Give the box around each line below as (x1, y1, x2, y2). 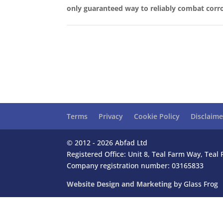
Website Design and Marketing (67, 179, 172, 189)
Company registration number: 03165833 (67, 160, 204, 170)
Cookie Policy (134, 111, 180, 121)
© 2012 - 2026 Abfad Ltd (67, 137, 148, 147)
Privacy (99, 111, 123, 121)
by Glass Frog (172, 179, 219, 189)
